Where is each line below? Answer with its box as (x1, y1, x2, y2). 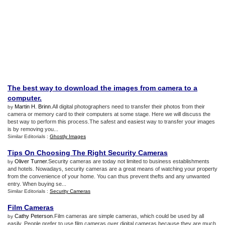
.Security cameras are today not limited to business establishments (47, 158, 209, 164)
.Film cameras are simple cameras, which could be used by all (53, 213, 204, 219)
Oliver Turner (15, 158, 47, 164)
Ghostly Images (50, 134, 86, 139)
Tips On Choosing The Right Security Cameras (8, 149, 168, 157)
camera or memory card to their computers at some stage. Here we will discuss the (8, 111, 210, 117)
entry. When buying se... (8, 181, 66, 187)
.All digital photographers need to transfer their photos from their (51, 103, 205, 109)
